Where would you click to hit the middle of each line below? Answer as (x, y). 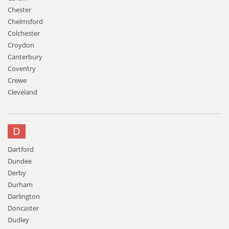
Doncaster (23, 208)
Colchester (24, 33)
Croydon (21, 45)
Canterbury (25, 57)
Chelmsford (25, 21)
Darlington (24, 196)
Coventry (22, 68)
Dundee (20, 161)
